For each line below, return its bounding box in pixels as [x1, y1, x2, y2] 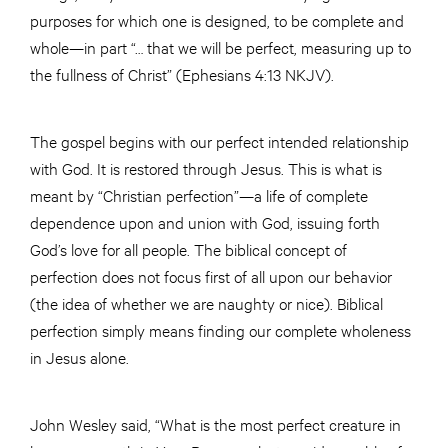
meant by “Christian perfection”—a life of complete [30, 184, 368, 206]
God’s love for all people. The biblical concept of [30, 238, 347, 260]
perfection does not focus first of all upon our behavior [30, 265, 392, 287]
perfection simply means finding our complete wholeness [30, 319, 411, 341]
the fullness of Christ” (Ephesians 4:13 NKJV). [30, 63, 334, 85]
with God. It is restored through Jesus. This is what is [30, 157, 382, 179]
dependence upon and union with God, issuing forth [30, 211, 380, 233]
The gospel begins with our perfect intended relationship [30, 130, 409, 152]
